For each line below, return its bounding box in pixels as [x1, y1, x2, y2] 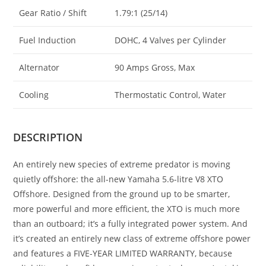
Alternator [19, 61, 60, 73]
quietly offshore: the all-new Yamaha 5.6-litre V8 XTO [13, 173, 224, 185]
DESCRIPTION [13, 130, 83, 145]
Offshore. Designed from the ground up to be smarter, [13, 188, 230, 200]
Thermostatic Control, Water [115, 88, 227, 100]
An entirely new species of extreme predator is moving [13, 159, 231, 170]
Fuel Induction [19, 34, 77, 46]
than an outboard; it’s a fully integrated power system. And [13, 218, 248, 230]
